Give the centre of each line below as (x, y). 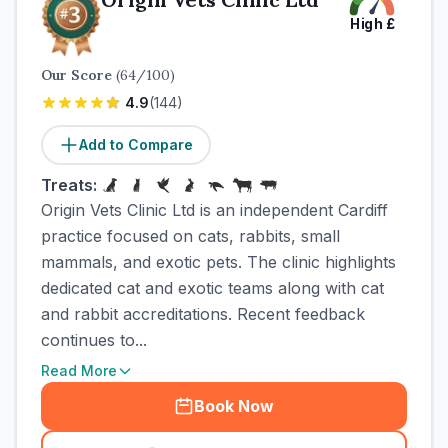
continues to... (94, 340)
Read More (79, 370)
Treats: (69, 185)
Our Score (78, 75)
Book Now (234, 406)
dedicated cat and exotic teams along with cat (212, 288)
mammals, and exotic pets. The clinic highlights (218, 262)
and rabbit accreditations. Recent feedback (203, 314)
